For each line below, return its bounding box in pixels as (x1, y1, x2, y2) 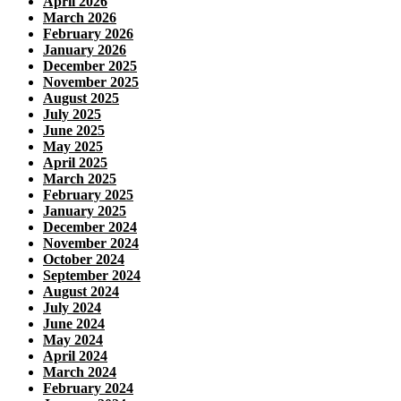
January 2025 (43, 203, 126, 219)
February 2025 (43, 187, 133, 203)
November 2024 (43, 235, 139, 252)
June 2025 (43, 123, 105, 139)
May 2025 (43, 139, 103, 155)
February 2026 (43, 26, 133, 42)
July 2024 (43, 300, 101, 316)
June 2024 (43, 316, 105, 332)
